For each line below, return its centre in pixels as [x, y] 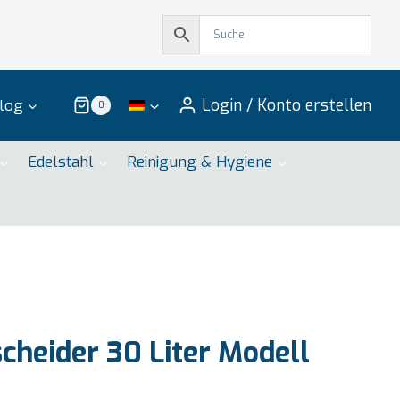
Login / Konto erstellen [287, 105]
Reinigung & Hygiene [200, 162]
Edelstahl [60, 162]
